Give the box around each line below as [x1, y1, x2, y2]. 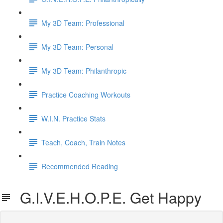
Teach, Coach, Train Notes [41, 137, 125, 147]
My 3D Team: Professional [41, 17, 124, 28]
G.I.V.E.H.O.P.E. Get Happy [12, 187, 202, 208]
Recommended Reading [41, 161, 118, 171]
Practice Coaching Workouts [41, 89, 130, 100]
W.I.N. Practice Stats [41, 113, 106, 123]
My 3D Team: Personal [41, 41, 113, 52]
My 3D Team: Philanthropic [41, 65, 126, 76]
